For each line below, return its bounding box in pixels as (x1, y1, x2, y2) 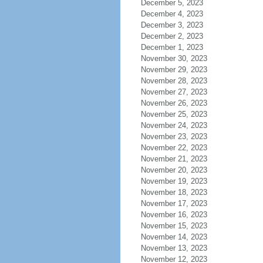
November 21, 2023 (140, 154, 207, 163)
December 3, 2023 (140, 21, 203, 29)
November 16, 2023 (140, 210, 207, 219)
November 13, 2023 (140, 244, 207, 252)
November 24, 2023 (140, 121, 207, 130)
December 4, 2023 (140, 9, 203, 18)
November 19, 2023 (140, 177, 207, 186)
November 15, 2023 (140, 221, 207, 230)
